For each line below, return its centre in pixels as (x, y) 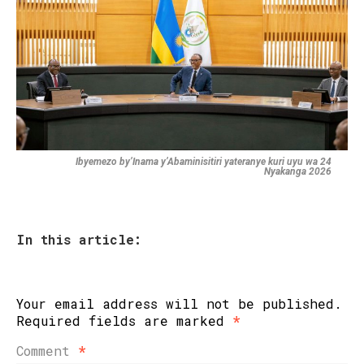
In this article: (79, 239)
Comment (47, 350)
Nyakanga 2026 (298, 171)
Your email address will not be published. (179, 303)
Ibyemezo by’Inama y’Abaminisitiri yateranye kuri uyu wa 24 (204, 161)
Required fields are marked (124, 320)
